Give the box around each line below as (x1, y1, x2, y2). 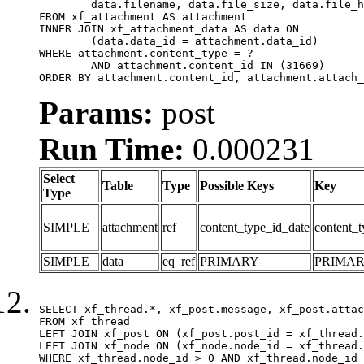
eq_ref (162, 253, 195, 268)
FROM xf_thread (39, 314, 130, 327)
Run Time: (39, 131, 184, 167)
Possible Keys (200, 178, 274, 193)
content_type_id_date (200, 219, 310, 234)
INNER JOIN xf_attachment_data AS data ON (39, 22, 299, 35)
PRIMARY (200, 253, 259, 268)
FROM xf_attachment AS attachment (39, 10, 247, 23)
